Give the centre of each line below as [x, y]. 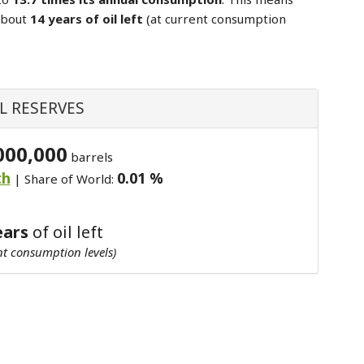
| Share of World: [63, 179]
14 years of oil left [88, 19]
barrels [90, 157]
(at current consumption [216, 19]
